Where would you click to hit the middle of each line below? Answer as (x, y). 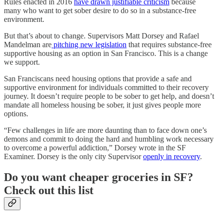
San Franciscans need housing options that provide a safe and (98, 78)
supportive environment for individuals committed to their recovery (106, 87)
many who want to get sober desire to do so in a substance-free (100, 10)
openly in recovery (172, 156)
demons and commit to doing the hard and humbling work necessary (109, 139)
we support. (22, 62)
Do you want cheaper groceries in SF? (99, 177)
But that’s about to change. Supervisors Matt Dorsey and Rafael (101, 36)
